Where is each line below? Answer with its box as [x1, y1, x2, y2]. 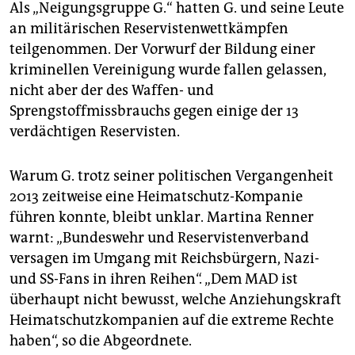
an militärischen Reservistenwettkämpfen [10, 20, 288, 38]
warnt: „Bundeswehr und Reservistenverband [10, 229, 309, 247]
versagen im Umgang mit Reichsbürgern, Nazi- [10, 250, 319, 268]
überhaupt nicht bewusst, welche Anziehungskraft [10, 291, 342, 309]
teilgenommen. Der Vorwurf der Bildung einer [10, 40, 315, 59]
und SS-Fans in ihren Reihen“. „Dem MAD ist [10, 270, 298, 288]
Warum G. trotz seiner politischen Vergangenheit [10, 167, 334, 185]
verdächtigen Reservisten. [10, 123, 180, 141]
